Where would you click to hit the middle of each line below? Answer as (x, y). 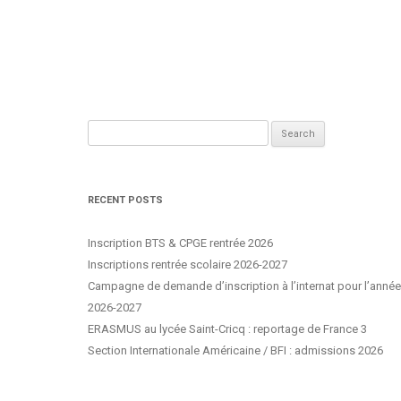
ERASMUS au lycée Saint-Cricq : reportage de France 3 (227, 329)
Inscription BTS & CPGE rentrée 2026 (180, 243)
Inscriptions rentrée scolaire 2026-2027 (188, 264)
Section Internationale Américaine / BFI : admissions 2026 (235, 350)
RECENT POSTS (125, 200)
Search (105, 129)
